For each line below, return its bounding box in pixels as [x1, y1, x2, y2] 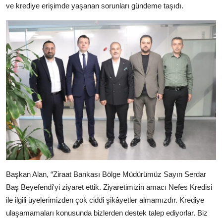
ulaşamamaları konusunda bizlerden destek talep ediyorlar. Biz [6, 209, 208, 218]
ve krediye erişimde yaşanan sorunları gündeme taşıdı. [6, 1, 183, 10]
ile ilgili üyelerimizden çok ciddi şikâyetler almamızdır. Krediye [6, 196, 204, 205]
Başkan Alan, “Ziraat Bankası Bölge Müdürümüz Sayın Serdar [6, 170, 206, 179]
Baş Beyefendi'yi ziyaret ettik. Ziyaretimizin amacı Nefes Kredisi [6, 183, 212, 192]
